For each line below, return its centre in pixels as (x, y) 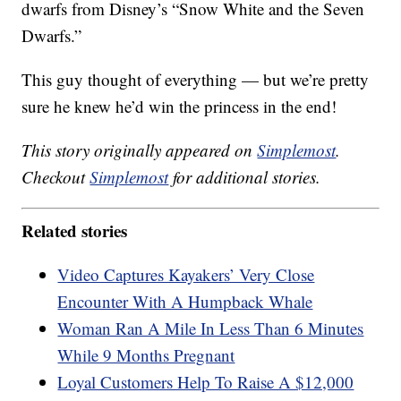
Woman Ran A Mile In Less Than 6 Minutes (211, 328)
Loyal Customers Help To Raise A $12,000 (206, 382)
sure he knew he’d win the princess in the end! (179, 106)
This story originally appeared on (140, 149)
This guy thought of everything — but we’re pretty (196, 79)
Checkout (56, 176)
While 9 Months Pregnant (146, 355)
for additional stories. (245, 176)
